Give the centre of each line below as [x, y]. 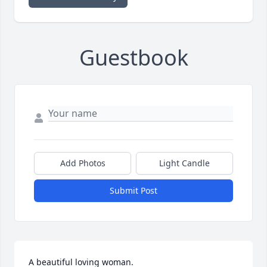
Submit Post [133, 191]
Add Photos [83, 163]
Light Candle [184, 163]
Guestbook [133, 58]
